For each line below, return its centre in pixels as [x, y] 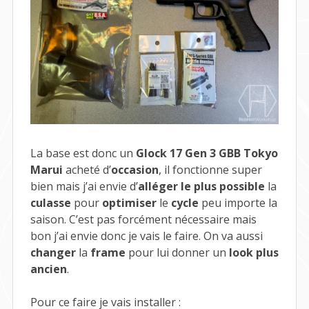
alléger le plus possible [201, 186]
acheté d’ [87, 169]
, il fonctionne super [210, 169]
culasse [50, 202]
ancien [48, 269]
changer [53, 252]
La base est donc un [83, 153]
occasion [134, 169]
